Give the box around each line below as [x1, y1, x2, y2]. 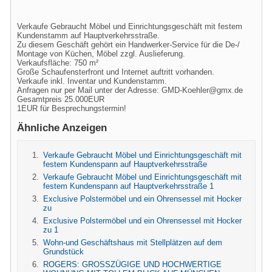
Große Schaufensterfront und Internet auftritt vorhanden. [17, 67, 214, 76]
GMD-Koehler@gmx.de [161, 86, 243, 95]
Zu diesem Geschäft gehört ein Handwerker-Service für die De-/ [17, 40, 240, 49]
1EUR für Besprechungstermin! [17, 104, 126, 113]
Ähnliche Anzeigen [17, 122, 107, 134]
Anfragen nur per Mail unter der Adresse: [17, 86, 161, 95]
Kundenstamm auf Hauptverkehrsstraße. [17, 31, 160, 40]
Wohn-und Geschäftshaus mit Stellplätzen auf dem [43, 238, 222, 247]
